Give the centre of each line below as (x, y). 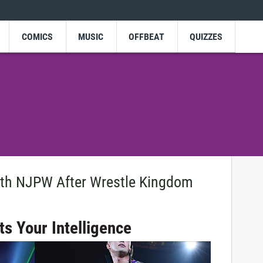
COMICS (37, 36)
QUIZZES (206, 36)
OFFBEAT (147, 36)
